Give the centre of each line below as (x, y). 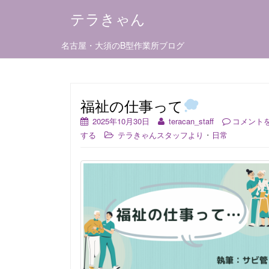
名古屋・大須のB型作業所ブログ (123, 45)
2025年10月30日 (121, 121)
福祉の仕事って (132, 105)
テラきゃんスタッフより (161, 135)
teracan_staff (191, 121)
